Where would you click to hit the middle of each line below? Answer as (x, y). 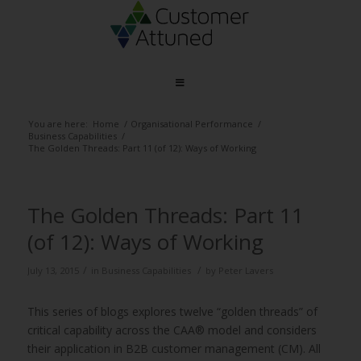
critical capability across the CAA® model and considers (172, 330)
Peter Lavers (245, 270)
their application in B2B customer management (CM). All (174, 349)
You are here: (58, 124)
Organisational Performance (191, 124)
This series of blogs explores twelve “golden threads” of (172, 311)
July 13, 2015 (53, 270)
